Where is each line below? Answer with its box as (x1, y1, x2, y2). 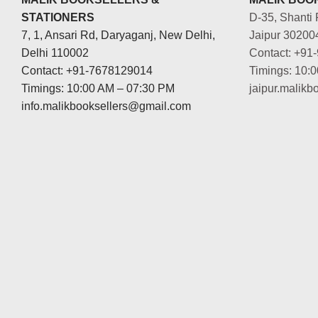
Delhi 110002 (21, 46, 89, 59)
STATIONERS (21, 11, 94, 23)
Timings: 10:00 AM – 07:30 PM (21, 82, 177, 94)
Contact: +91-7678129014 (21, 64, 153, 77)
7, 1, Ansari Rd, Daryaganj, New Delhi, (21, 28, 215, 41)
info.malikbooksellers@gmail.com (21, 99, 191, 112)
